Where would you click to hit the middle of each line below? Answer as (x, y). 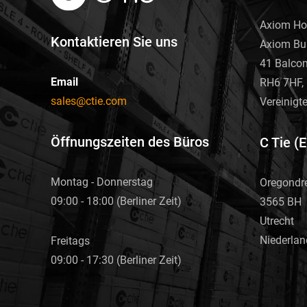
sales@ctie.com (89, 101)
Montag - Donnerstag (102, 182)
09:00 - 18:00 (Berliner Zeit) (116, 201)
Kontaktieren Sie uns (114, 41)
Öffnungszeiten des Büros (130, 142)
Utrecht (277, 221)
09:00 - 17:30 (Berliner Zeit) (116, 260)
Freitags (70, 241)
